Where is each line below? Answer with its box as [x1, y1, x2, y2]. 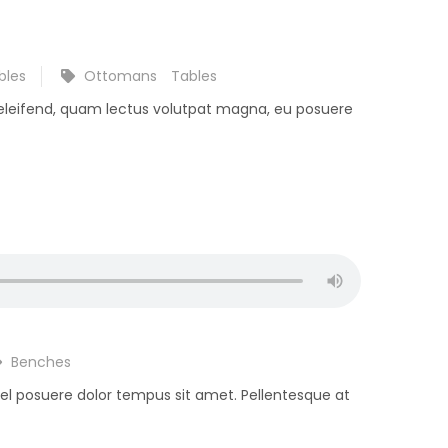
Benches [11, 352, 71, 373]
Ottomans [84, 65, 157, 86]
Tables [171, 65, 217, 86]
